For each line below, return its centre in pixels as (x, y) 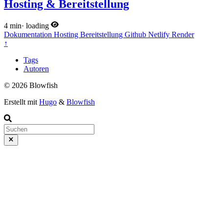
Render (183, 35)
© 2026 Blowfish (31, 86)
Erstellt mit (22, 102)
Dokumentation (29, 35)
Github (136, 35)
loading (37, 26)
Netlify (160, 35)
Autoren (36, 69)
